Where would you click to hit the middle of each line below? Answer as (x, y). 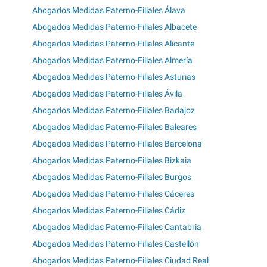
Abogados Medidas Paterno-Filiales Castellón (116, 244)
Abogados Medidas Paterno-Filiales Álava (109, 10)
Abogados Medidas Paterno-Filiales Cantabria (117, 227)
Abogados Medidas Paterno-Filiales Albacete (114, 27)
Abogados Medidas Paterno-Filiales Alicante (113, 44)
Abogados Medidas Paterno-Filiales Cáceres (113, 194)
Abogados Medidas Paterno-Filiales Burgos (112, 177)
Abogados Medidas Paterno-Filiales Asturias (114, 77)
